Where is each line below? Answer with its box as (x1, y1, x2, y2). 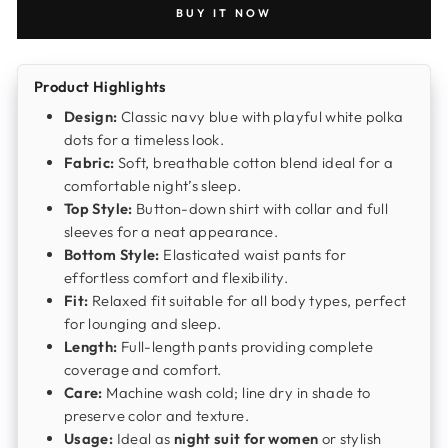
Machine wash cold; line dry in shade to (102, 382, 371, 402)
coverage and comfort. (64, 359, 222, 379)
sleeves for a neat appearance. (64, 221, 279, 241)
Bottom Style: (64, 244, 160, 264)
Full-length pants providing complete (117, 336, 374, 356)
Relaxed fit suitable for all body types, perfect (88, 290, 407, 310)
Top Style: (64, 198, 133, 218)
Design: (64, 106, 118, 126)
